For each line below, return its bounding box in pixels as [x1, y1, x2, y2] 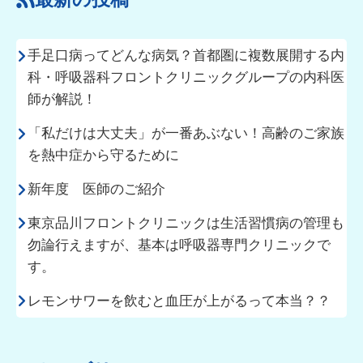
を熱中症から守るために [27, 146, 179, 163]
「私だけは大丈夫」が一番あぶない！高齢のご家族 [27, 124, 344, 141]
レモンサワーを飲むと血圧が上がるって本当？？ [27, 292, 331, 309]
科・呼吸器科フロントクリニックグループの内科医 [27, 68, 344, 85]
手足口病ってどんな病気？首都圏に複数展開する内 [27, 46, 344, 63]
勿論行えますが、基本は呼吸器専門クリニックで [27, 236, 331, 253]
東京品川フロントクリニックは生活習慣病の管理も [27, 214, 344, 231]
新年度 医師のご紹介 [27, 180, 165, 197]
